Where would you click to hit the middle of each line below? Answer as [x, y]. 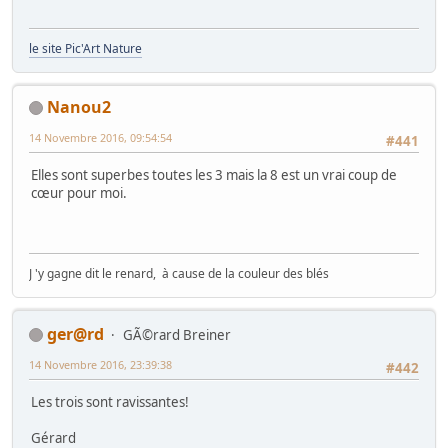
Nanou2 [79, 106]
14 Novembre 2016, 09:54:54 [100, 137]
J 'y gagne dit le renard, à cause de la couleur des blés [179, 273]
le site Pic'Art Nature [85, 48]
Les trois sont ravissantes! [110, 401]
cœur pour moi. [79, 192]
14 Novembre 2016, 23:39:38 [100, 364]
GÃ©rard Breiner [177, 334]
